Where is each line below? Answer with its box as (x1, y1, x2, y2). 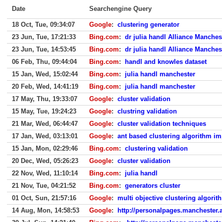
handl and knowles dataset (125, 58, 207, 65)
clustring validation (117, 108, 177, 115)
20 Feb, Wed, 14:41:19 (12, 83, 78, 90)
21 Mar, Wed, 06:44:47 (12, 120, 78, 127)
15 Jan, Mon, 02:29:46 (12, 145, 78, 152)
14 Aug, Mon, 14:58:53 (12, 207, 79, 214)
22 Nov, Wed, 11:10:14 (12, 169, 78, 177)
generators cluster (125, 182, 180, 189)
